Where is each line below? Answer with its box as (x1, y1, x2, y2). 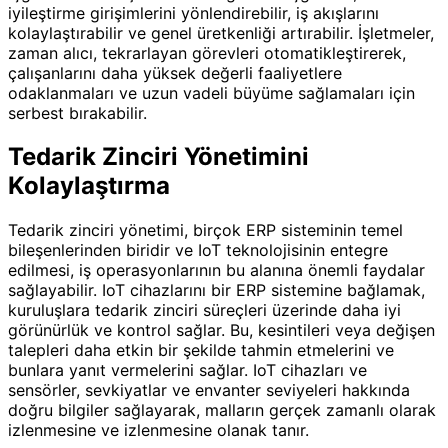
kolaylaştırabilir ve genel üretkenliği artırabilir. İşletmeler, (8, 22, 434, 43)
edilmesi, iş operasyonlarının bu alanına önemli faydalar (8, 260, 425, 281)
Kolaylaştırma (8, 171, 170, 201)
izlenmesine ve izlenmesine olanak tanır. (8, 420, 309, 441)
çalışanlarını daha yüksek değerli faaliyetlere (8, 62, 342, 83)
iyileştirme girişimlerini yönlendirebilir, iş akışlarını (8, 2, 379, 23)
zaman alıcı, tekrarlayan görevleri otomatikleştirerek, (8, 42, 406, 63)
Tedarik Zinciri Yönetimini (8, 142, 309, 172)
